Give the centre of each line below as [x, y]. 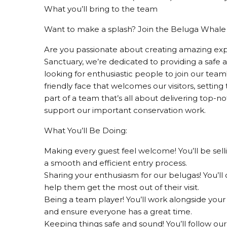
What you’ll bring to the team [101, 9]
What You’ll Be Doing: [86, 130]
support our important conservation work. [125, 110]
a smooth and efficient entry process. [116, 163]
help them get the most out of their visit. [122, 187]
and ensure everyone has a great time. [118, 212]
